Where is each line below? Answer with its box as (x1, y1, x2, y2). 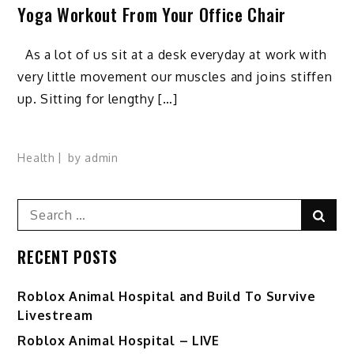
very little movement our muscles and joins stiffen (17, 68, 333, 85)
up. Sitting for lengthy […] (17, 90, 178, 107)
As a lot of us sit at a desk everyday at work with (17, 46, 327, 62)
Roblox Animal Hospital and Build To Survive (17, 288, 316, 304)
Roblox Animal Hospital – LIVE (17, 332, 220, 348)
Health (17, 150, 55, 164)
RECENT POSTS (17, 244, 118, 269)
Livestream (17, 307, 93, 323)
